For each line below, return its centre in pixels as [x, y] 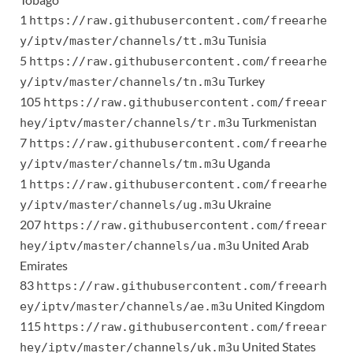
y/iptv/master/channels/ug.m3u [123, 205]
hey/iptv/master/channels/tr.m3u [130, 123]
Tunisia [246, 40]
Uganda [248, 163]
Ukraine [248, 204]
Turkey [245, 81]
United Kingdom [279, 306]
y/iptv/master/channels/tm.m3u [123, 164]
